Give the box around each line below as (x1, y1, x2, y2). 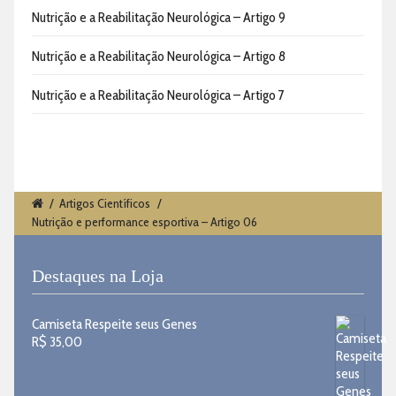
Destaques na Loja (32, 266, 164, 286)
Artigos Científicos (59, 195, 151, 212)
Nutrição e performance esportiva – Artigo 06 (32, 214, 257, 231)
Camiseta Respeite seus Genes (32, 316, 197, 333)
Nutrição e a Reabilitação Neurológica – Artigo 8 (32, 47, 286, 65)
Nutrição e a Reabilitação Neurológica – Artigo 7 (32, 86, 285, 103)
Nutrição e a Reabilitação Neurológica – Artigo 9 (32, 8, 286, 26)
